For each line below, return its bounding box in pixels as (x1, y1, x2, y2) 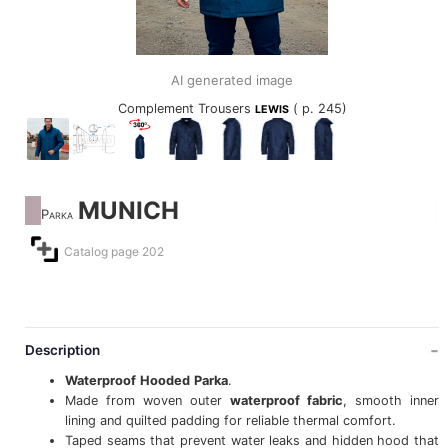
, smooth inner (343, 393, 440, 409)
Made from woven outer (64, 393, 231, 409)
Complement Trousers (117, 101, 255, 116)
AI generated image (171, 72, 293, 88)
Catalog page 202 (63, 243, 164, 259)
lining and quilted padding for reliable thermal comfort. (64, 413, 396, 429)
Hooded (139, 373, 190, 389)
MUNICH (77, 196, 179, 225)
